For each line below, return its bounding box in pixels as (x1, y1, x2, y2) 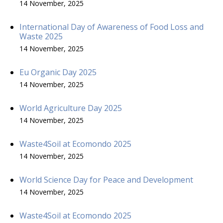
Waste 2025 (19, 30, 63, 42)
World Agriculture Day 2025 (19, 102, 122, 113)
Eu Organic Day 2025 (19, 66, 97, 78)
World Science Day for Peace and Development (19, 174, 193, 185)
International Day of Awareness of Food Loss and (19, 21, 204, 32)
